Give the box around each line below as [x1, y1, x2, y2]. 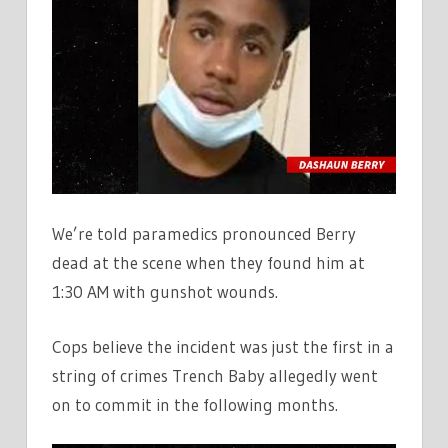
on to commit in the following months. [52, 393, 338, 415]
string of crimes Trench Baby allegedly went [52, 364, 378, 386]
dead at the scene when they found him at [52, 252, 365, 274]
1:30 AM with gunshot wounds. [52, 281, 278, 303]
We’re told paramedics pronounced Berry [52, 223, 356, 245]
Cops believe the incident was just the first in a [52, 335, 394, 357]
